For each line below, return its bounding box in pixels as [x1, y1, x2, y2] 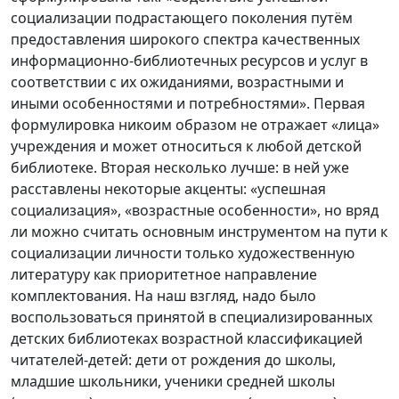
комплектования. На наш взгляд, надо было [11, 285, 316, 305]
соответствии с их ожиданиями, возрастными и [11, 71, 344, 92]
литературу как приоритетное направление [11, 264, 317, 284]
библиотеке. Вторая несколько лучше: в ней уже [11, 157, 349, 177]
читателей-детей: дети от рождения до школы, [11, 349, 336, 370]
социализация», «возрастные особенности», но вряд [11, 199, 379, 220]
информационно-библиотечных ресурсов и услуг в [11, 50, 368, 70]
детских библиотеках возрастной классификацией [11, 328, 362, 348]
